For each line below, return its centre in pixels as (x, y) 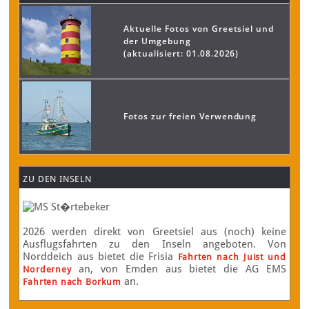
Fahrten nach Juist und (232, 257)
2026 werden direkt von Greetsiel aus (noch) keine (154, 232)
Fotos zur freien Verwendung (190, 116)
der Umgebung (157, 41)
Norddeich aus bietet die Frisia (100, 257)
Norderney (47, 269)
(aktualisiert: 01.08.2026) (181, 53)
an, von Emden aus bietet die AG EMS (179, 269)
